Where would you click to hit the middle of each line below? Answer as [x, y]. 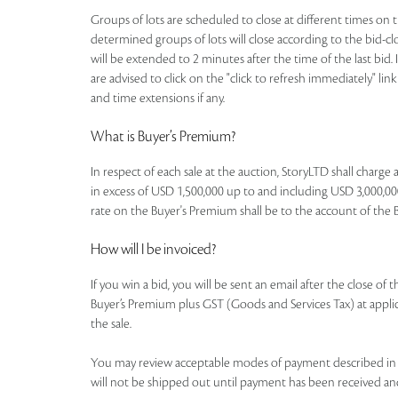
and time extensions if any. [158, 99]
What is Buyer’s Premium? [163, 137]
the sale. [111, 324]
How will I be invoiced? [153, 250]
